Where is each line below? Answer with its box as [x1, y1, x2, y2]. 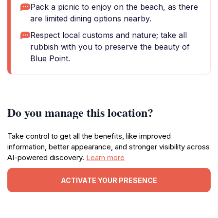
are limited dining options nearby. [30, 14, 151, 23]
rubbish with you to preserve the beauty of [30, 42, 190, 52]
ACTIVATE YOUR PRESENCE [61, 176, 157, 184]
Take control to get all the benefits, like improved [7, 131, 171, 141]
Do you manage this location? [7, 104, 153, 121]
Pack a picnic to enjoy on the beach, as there [30, 2, 198, 12]
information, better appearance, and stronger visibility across [7, 142, 210, 151]
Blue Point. [30, 54, 70, 63]
